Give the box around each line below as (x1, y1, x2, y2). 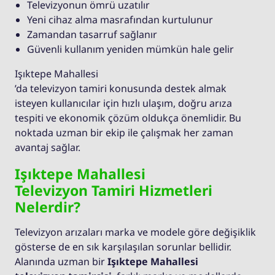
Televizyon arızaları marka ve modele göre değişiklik (15, 225, 256, 239)
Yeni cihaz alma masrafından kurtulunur (27, 13, 213, 27)
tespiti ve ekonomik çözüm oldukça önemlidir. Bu (15, 111, 241, 125)
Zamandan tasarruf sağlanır (27, 28, 157, 42)
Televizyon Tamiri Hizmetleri (15, 180, 212, 201)
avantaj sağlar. (15, 141, 80, 155)
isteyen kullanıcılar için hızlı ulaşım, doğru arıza (15, 96, 232, 110)
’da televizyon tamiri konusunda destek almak (15, 82, 227, 96)
